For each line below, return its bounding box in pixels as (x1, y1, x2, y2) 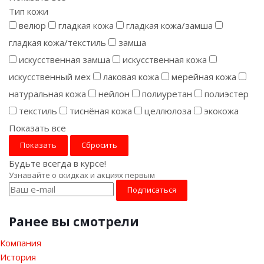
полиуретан (142, 88, 192, 100)
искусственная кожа (123, 54, 207, 65)
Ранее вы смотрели (9, 213, 139, 230)
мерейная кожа (171, 71, 236, 82)
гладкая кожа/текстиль (9, 37, 106, 48)
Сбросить (81, 140, 117, 150)
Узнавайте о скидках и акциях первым (9, 170, 155, 180)
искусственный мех (9, 71, 91, 82)
